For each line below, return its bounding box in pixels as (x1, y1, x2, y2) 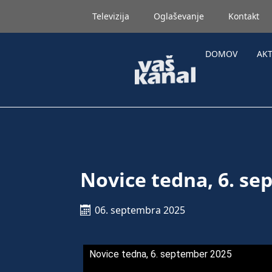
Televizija (92, 10, 129, 22)
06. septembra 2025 (95, 203, 185, 217)
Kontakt (228, 10, 259, 22)
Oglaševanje (154, 10, 204, 22)
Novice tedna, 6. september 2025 (89, 248, 232, 260)
